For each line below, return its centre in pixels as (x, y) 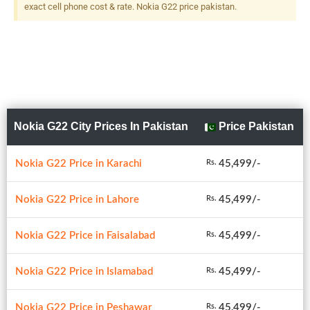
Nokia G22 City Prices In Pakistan (101, 126)
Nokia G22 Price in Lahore (77, 199)
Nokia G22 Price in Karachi (79, 163)
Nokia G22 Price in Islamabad (84, 271)
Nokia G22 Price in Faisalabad (85, 235)
